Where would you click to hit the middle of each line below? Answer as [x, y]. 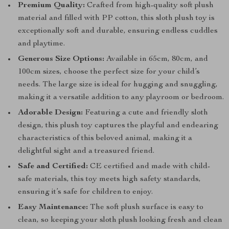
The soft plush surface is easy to [146, 208]
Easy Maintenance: [53, 208]
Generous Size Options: [61, 59]
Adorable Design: [50, 113]
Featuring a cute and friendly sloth [145, 113]
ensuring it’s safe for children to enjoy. [85, 192]
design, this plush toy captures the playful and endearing [118, 126]
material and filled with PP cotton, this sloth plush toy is [116, 18]
